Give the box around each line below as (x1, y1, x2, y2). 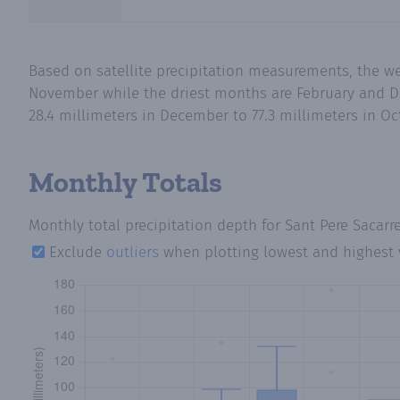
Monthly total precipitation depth (29, 215, 257, 235)
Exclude (45, 243, 107, 262)
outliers (106, 243, 160, 262)
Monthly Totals (29, 164, 222, 199)
